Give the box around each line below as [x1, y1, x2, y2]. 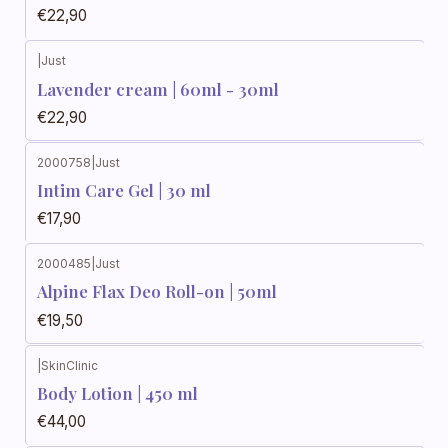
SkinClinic [41, 357, 98, 373]
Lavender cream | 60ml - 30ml [37, 77, 279, 100]
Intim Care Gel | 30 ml [37, 178, 211, 201]
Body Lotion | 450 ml [37, 381, 198, 404]
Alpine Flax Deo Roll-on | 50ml [37, 280, 277, 303]
